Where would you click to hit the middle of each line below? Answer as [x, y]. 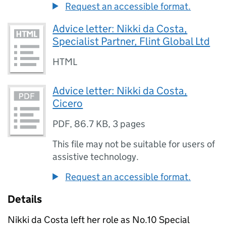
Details [25, 200]
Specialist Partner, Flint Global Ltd [131, 41]
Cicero [68, 104]
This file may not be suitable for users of [134, 144]
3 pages [129, 124]
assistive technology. [96, 157]
